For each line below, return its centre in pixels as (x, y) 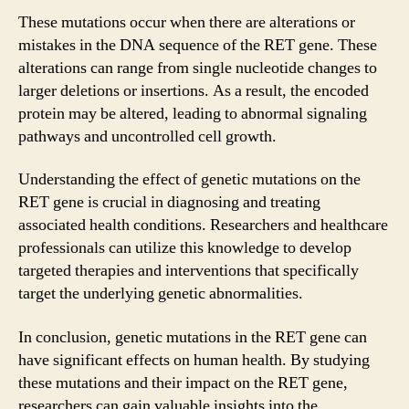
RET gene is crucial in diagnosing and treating (169, 202)
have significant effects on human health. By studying (194, 360)
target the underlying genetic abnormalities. (161, 294)
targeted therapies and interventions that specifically (189, 271)
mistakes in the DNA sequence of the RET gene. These (198, 45)
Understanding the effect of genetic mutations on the (189, 179)
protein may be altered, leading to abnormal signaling (193, 113)
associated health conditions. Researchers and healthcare (203, 225)
